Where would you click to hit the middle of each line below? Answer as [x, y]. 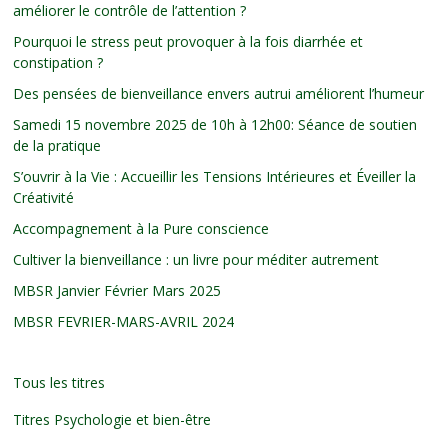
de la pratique [57, 145]
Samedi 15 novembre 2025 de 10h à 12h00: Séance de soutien [215, 124]
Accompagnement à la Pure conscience [141, 228]
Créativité [44, 197]
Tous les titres [59, 382]
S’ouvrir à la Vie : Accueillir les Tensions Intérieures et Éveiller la [215, 176]
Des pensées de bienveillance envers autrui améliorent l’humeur [219, 93]
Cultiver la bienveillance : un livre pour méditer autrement [196, 259]
